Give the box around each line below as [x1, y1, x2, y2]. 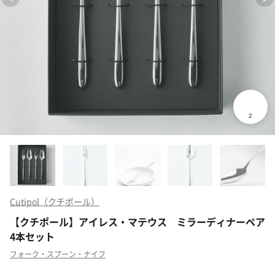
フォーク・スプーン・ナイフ [10, 248, 106, 259]
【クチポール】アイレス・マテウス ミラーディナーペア [10, 214, 265, 229]
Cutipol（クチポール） [10, 195, 99, 207]
